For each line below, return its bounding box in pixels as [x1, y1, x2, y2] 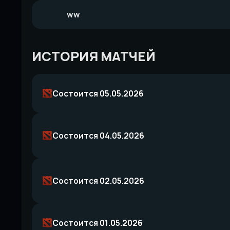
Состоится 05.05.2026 [52, 88, 144, 99]
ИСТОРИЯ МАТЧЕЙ [32, 48, 156, 65]
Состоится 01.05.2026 [52, 217, 143, 228]
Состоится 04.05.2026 [52, 130, 145, 141]
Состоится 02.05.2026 [52, 175, 145, 186]
